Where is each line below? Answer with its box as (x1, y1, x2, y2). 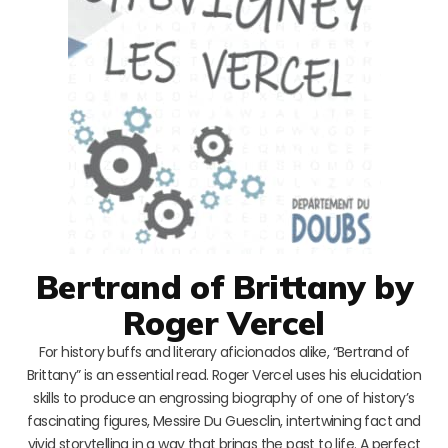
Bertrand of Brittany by (35, 265, 413, 307)
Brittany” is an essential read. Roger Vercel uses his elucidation (27, 364, 421, 385)
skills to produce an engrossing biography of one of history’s (33, 387, 415, 408)
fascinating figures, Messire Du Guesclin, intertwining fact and (27, 410, 421, 431)
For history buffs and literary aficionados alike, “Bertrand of (38, 341, 410, 362)
